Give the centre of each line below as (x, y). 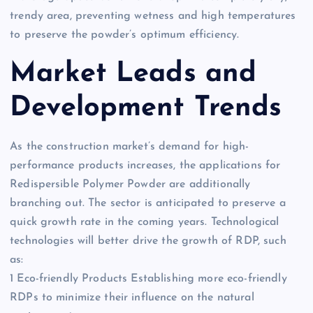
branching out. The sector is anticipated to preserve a (148, 204)
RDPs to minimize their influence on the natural (132, 298)
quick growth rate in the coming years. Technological (145, 223)
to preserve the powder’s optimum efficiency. (125, 35)
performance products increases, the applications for (145, 166)
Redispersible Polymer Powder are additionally (130, 185)
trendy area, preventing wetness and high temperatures (153, 16)
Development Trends (146, 108)
